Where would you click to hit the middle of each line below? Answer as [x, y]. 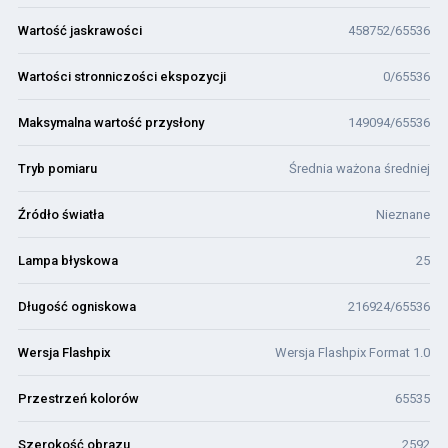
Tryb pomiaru [57, 168]
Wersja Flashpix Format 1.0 [352, 352]
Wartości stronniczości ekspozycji [122, 76]
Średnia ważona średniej [359, 168]
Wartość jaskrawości [80, 30]
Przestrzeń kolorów [78, 398]
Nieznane [403, 214]
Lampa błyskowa [68, 260]
